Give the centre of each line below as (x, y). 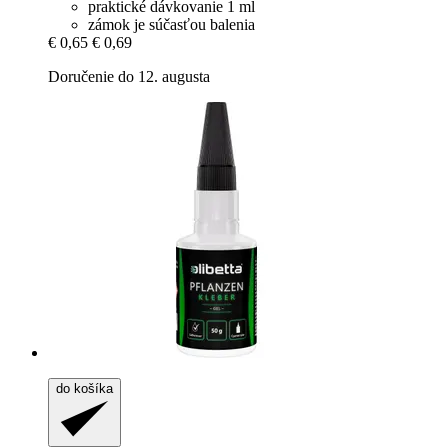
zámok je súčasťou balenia (171, 25)
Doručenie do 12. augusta (129, 77)
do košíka (84, 389)
